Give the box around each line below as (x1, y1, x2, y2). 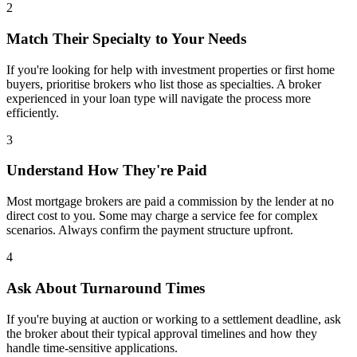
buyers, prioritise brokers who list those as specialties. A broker (6, 76, 321, 91)
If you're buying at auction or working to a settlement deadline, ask (6, 312, 341, 326)
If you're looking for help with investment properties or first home (6, 62, 335, 76)
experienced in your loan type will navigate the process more (6, 91, 311, 105)
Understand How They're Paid (6, 162, 207, 179)
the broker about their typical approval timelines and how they (6, 326, 317, 340)
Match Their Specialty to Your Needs (6, 29, 246, 47)
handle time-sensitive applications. (6, 340, 178, 355)
